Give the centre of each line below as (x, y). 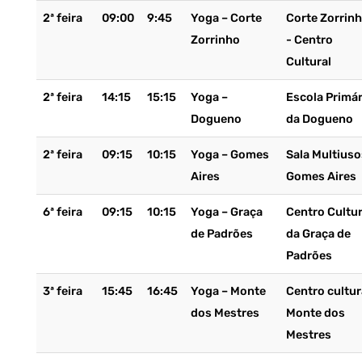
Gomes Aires (321, 177)
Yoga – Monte (228, 291)
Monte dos (315, 313)
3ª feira (62, 291)
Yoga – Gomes (229, 155)
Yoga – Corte (226, 18)
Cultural (308, 62)
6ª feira (62, 212)
